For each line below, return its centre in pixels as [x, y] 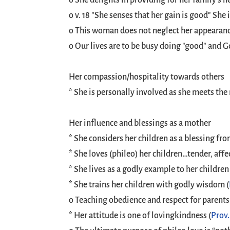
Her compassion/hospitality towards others [147, 77]
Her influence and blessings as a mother [140, 123]
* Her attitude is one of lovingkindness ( [140, 216]
